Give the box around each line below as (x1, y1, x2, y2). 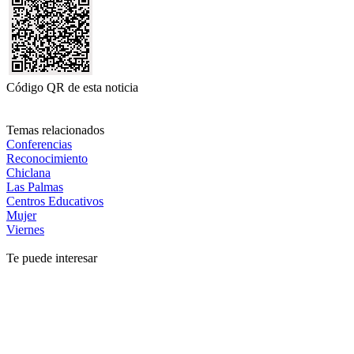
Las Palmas (6, 179, 63, 194)
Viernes (6, 222, 44, 236)
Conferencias (6, 137, 72, 151)
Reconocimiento (6, 151, 88, 165)
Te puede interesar (6, 250, 97, 265)
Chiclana (6, 165, 51, 179)
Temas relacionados (6, 122, 104, 137)
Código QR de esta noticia (6, 80, 138, 94)
